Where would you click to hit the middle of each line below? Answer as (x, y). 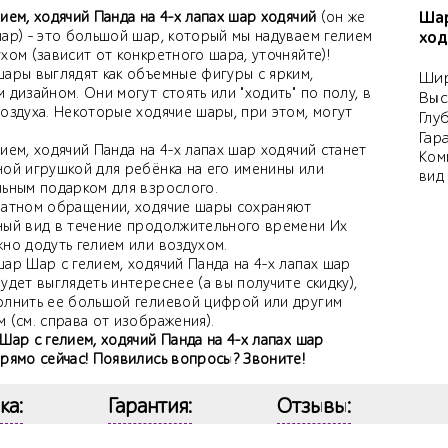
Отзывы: (314, 406)
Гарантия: (150, 406)
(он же (341, 18)
